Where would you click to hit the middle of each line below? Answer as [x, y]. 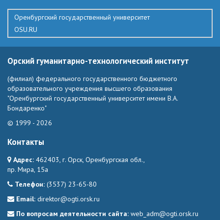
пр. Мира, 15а [28, 169]
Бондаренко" [27, 108]
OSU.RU [26, 30]
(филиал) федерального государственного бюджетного [92, 79]
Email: [26, 199]
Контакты [26, 142]
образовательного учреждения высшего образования [90, 88]
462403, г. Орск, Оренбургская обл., [90, 159]
